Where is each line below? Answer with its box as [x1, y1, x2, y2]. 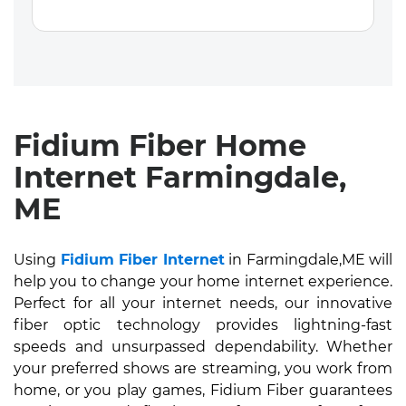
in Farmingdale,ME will [224, 251, 392, 268]
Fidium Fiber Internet [60, 251, 225, 268]
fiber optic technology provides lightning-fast [14, 316, 392, 333]
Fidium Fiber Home [14, 128, 306, 163]
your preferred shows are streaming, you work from [14, 360, 392, 377]
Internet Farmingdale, [14, 159, 346, 195]
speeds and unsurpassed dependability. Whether [14, 338, 392, 355]
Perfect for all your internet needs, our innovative [14, 295, 392, 312]
